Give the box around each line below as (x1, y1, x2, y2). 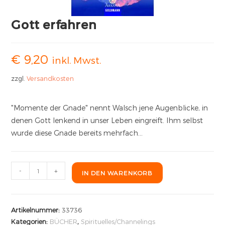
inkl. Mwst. (52, 54, 101, 66)
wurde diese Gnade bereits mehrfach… (11, 129, 143, 137)
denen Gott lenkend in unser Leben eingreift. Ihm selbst (11, 116, 203, 125)
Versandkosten (27, 74, 74, 82)
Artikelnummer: (11, 206, 62, 214)
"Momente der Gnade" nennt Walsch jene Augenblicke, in (11, 103, 208, 112)
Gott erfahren (11, 17, 97, 32)
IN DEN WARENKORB (82, 169, 153, 176)
